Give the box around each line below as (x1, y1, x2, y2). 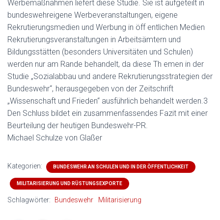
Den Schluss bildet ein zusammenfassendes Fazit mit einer (7, 109, 208, 118)
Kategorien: (7, 162, 44, 170)
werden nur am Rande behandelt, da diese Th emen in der (7, 59, 204, 69)
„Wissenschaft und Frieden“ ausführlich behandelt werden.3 (7, 96, 208, 106)
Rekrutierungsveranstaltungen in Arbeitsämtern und (7, 35, 181, 44)
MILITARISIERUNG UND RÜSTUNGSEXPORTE (17, 181, 122, 186)
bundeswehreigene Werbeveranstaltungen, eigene (7, 10, 178, 20)
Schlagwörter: (7, 196, 52, 204)
